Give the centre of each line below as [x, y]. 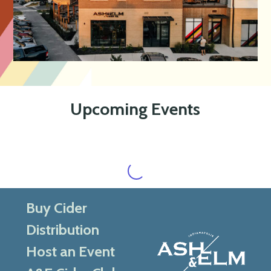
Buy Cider [56, 207]
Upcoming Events [135, 109]
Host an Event [70, 251]
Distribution [62, 229]
